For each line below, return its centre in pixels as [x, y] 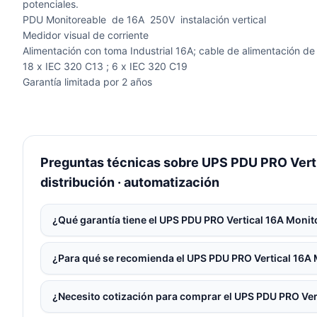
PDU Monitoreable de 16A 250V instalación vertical [144, 19]
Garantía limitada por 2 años [87, 82]
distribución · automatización [130, 182]
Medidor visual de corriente [86, 35]
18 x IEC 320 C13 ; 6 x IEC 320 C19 [105, 66]
